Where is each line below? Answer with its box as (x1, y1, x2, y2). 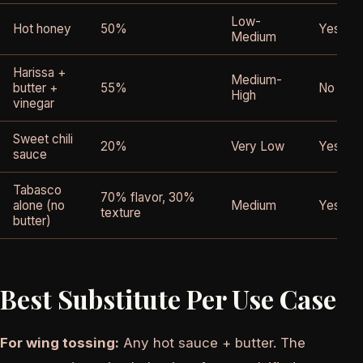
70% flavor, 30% (100, 190, 195, 206)
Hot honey (13, 21, 71, 37)
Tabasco (13, 182, 62, 199)
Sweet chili (13, 131, 73, 147)
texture (100, 205, 141, 221)
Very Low (231, 139, 284, 155)
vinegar (13, 96, 54, 112)
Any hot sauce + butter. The (119, 335, 305, 352)
